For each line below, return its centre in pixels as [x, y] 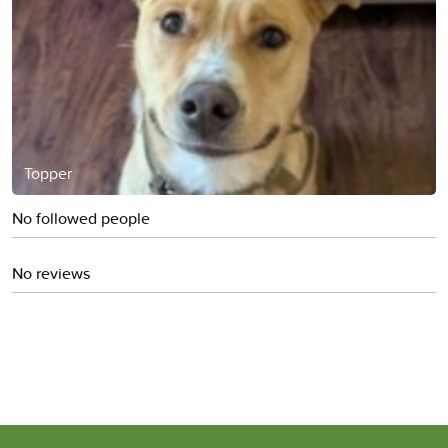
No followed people [81, 218]
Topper [48, 172]
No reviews [51, 273]
